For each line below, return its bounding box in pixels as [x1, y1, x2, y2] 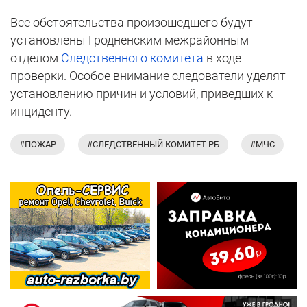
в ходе [204, 51, 241, 66]
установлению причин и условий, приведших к [10, 86, 273, 101]
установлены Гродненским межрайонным [10, 33, 249, 48]
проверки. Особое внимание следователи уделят [10, 69, 286, 84]
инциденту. [10, 104, 72, 119]
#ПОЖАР [19, 139, 56, 150]
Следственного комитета [61, 51, 204, 66]
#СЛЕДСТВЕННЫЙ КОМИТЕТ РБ [87, 139, 219, 150]
